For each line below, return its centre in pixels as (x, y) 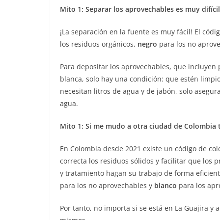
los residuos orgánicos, (99, 44)
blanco (165, 186)
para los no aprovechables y (107, 186)
